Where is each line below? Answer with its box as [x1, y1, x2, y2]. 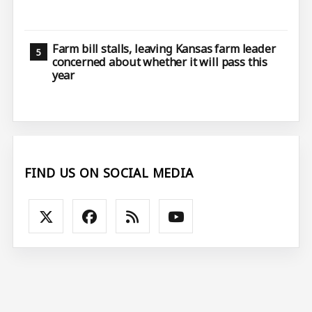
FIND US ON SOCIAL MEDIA [24, 164, 194, 181]
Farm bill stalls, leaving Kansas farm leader [52, 41, 276, 57]
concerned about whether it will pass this [52, 54, 268, 70]
